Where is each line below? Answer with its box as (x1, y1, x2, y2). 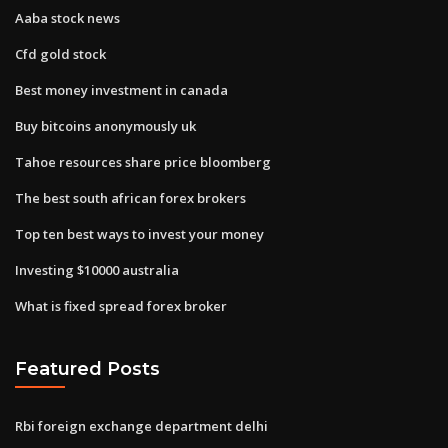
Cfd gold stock (15, 44, 106, 63)
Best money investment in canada (15, 80, 228, 99)
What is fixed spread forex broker (15, 296, 227, 315)
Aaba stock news (15, 8, 120, 27)
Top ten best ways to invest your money (15, 224, 264, 243)
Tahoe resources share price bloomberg (15, 152, 271, 171)
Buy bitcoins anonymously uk (15, 116, 196, 135)
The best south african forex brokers (15, 188, 246, 207)
